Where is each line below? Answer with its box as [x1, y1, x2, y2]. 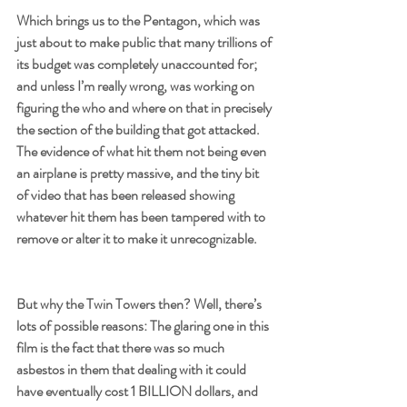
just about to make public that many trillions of [16, 31, 274, 53]
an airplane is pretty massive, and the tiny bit [16, 162, 262, 184]
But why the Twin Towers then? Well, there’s [16, 293, 264, 314]
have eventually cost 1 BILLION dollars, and [16, 380, 261, 402]
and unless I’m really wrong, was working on [16, 74, 257, 96]
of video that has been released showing [16, 184, 237, 205]
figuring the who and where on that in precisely [16, 96, 274, 118]
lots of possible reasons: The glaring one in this [16, 314, 272, 336]
